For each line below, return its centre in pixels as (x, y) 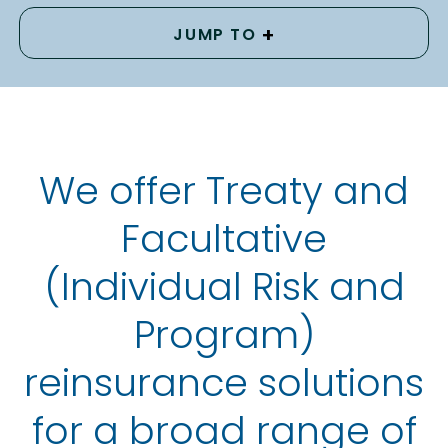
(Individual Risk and (224, 287)
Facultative (224, 239)
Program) (224, 335)
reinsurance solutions (224, 383)
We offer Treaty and (224, 191)
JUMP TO (215, 35)
